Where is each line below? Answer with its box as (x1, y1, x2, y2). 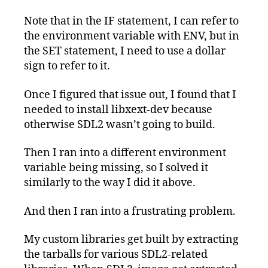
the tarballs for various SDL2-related (24, 248, 208, 262)
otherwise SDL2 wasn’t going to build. (24, 117, 215, 132)
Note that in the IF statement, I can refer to (24, 14, 239, 29)
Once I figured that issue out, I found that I (24, 87, 236, 102)
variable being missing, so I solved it (24, 161, 208, 175)
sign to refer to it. (24, 59, 110, 74)
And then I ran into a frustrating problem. (24, 204, 236, 218)
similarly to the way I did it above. (24, 176, 196, 190)
